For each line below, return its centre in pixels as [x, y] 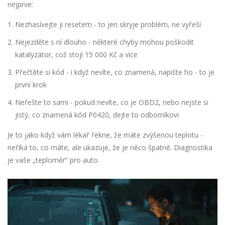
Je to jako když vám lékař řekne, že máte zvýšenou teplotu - [105, 135]
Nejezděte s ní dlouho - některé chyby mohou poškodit [104, 42]
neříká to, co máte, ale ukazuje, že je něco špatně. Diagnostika [110, 148]
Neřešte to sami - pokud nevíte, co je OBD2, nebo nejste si [112, 102]
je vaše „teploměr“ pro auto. [53, 160]
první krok [31, 85]
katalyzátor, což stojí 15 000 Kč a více [76, 55]
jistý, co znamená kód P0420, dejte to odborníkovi [97, 115]
